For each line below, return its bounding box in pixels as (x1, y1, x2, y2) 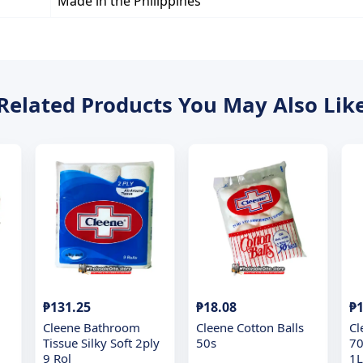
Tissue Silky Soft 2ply (43, 334, 160, 351)
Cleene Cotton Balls (195, 318, 304, 335)
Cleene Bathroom (43, 318, 141, 335)
